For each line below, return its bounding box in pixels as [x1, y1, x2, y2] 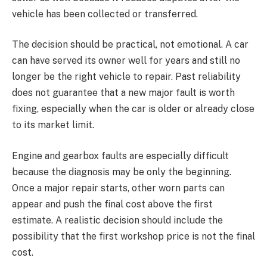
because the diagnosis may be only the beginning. [12, 166, 231, 178]
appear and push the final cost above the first [12, 198, 213, 210]
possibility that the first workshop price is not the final [12, 230, 255, 242]
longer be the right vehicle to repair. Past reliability [12, 71, 241, 83]
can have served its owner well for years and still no [12, 55, 240, 67]
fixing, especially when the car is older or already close [12, 103, 254, 115]
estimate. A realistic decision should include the [12, 214, 223, 226]
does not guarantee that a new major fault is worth [12, 87, 235, 99]
